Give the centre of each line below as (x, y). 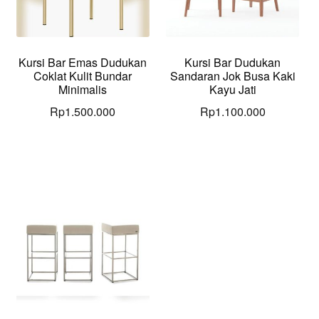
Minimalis (83, 89)
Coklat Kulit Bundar (83, 75)
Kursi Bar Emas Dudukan (83, 62)
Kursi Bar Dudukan (233, 62)
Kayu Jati (232, 89)
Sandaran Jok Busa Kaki (232, 75)
